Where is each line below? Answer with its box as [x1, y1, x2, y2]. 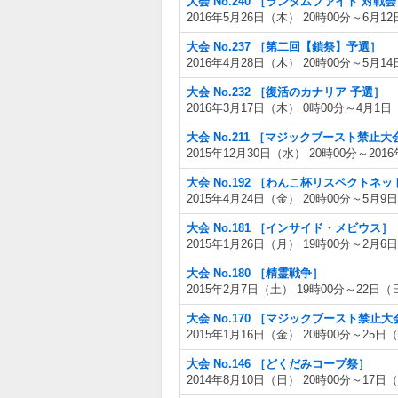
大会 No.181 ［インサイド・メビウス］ [187, 221, 393, 235]
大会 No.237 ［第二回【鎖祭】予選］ [187, 40, 381, 53]
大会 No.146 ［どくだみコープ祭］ [187, 357, 370, 370]
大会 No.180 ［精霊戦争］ [187, 267, 323, 280]
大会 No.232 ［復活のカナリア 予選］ [187, 85, 385, 99]
